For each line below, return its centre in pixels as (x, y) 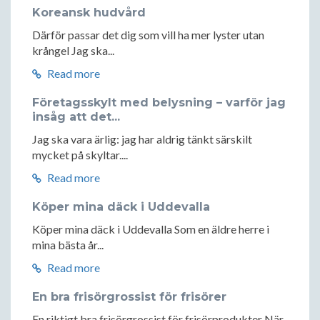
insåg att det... (76, 116)
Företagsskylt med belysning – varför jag (159, 102)
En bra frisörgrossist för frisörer (129, 296)
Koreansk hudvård (89, 12)
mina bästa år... (68, 244)
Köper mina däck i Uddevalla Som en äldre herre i (151, 229)
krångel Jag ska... (73, 50)
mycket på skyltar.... (80, 154)
